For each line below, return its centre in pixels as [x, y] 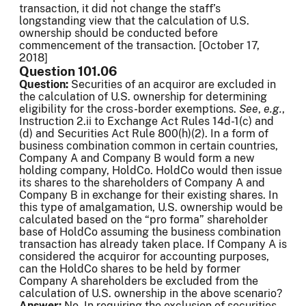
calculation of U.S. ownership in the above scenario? [151, 294]
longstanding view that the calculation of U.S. [134, 21]
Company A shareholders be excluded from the [139, 281]
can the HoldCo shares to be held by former [130, 269]
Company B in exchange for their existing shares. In [149, 195]
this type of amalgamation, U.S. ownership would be [151, 208]
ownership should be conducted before [119, 33]
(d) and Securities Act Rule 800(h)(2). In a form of [144, 134]
